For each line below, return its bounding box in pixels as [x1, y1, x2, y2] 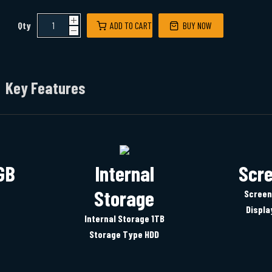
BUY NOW [183, 19, 212, 31]
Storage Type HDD [89, 228, 159, 240]
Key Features [5, 77, 85, 97]
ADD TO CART [110, 19, 152, 31]
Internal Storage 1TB [84, 212, 165, 225]
